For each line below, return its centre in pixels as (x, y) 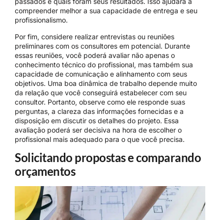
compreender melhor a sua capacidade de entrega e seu (106, 11)
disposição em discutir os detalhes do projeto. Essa (97, 120)
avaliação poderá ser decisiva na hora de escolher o (98, 130)
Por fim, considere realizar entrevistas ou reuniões (95, 36)
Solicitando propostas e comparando (108, 157)
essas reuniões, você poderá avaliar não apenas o (95, 55)
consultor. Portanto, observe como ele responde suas (100, 102)
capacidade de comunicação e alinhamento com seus (101, 74)
